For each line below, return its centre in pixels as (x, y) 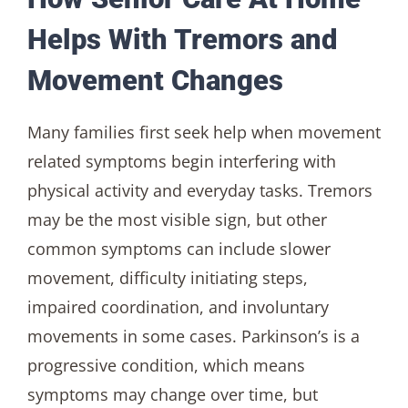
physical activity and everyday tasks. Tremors (199, 191)
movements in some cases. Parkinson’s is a (193, 337)
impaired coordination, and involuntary (178, 307)
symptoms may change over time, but (172, 395)
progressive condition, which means (166, 366)
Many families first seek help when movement (204, 133)
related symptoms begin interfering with (181, 162)
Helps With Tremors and (182, 39)
